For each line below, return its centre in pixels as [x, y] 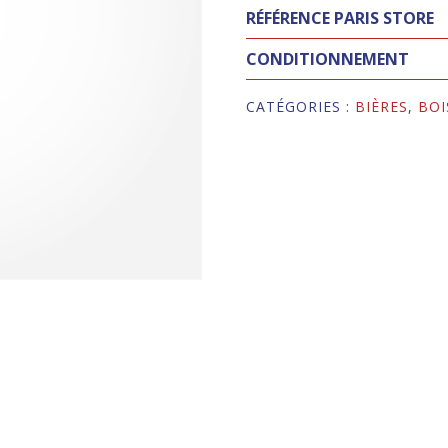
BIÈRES [382, 107]
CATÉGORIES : [301, 107]
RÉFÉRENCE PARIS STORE [340, 18]
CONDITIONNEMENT [328, 59]
